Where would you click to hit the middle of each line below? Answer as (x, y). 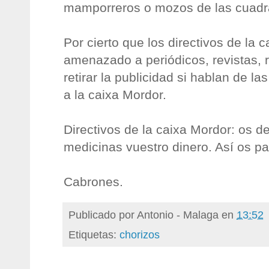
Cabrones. (93, 181)
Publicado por (103, 214)
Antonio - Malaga (178, 214)
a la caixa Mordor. (115, 94)
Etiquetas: (94, 234)
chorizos (140, 234)
